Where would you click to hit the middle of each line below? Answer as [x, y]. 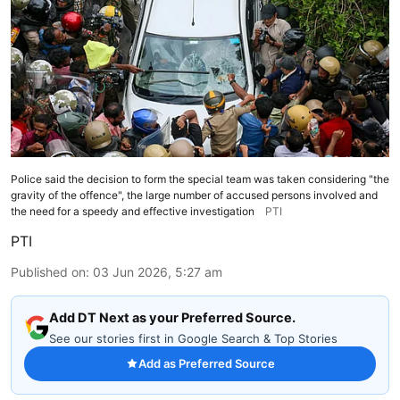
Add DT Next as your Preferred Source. [172, 317]
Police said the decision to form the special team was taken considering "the [200, 179]
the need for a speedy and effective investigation [133, 211]
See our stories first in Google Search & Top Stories [193, 338]
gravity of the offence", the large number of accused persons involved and [194, 195]
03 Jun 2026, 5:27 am [158, 271]
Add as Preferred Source [206, 363]
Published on [48, 271]
